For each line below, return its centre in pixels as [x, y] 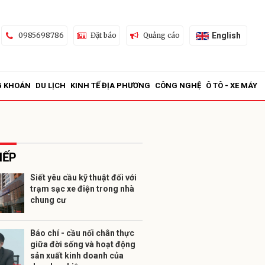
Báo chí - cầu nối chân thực [82, 233]
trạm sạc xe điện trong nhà [82, 189]
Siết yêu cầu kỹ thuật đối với [83, 177]
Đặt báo [103, 35]
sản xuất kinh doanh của [77, 256]
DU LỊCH [51, 85]
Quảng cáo [161, 35]
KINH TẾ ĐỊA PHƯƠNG [110, 85]
